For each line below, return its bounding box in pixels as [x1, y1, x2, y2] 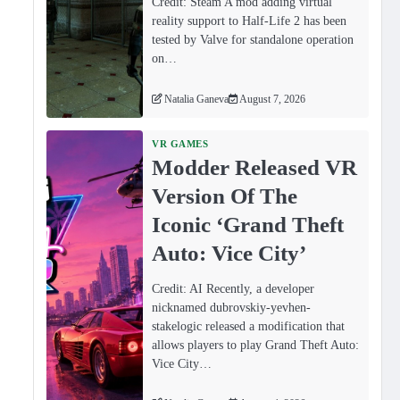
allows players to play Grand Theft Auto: [152, 337, 360, 352]
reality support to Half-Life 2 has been [152, 13, 347, 29]
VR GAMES [152, 137, 209, 149]
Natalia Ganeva [164, 93, 229, 105]
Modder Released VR [152, 154, 358, 179]
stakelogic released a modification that [152, 318, 346, 333]
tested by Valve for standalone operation [152, 32, 354, 47]
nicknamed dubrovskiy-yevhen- [152, 299, 312, 314]
